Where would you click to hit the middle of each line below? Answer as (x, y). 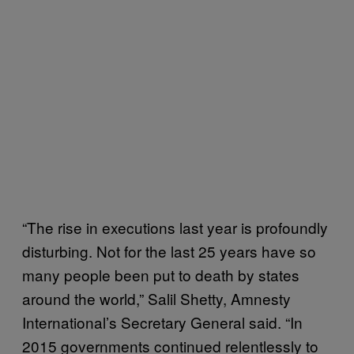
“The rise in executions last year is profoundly (175, 227)
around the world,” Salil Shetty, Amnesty (156, 298)
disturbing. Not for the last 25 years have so (169, 250)
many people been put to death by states (161, 274)
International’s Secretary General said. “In (162, 322)
